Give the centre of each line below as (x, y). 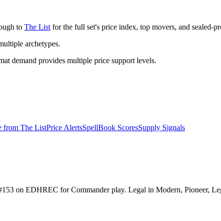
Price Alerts (64, 128)
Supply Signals (162, 128)
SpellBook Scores (110, 128)
